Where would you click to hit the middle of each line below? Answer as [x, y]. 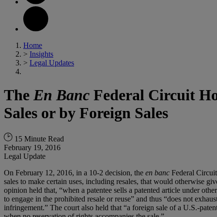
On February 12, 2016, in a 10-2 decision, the [75, 172]
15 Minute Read [38, 139]
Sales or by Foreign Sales [86, 113]
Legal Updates [52, 63]
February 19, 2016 [32, 147]
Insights [41, 54]
